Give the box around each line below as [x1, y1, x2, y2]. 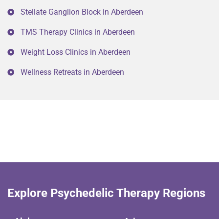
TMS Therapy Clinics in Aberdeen [21, 27, 135, 37]
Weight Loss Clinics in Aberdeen [21, 47, 131, 57]
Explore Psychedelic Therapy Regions [7, 186, 205, 200]
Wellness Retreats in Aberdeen [21, 67, 124, 77]
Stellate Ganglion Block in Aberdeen [21, 7, 143, 17]
